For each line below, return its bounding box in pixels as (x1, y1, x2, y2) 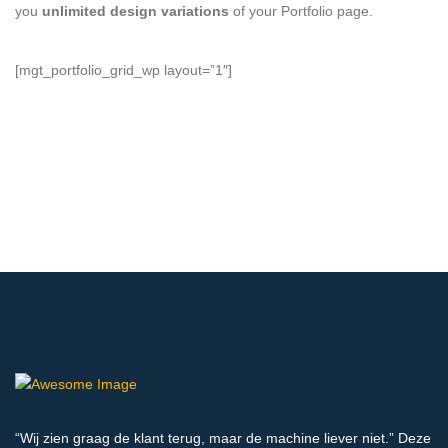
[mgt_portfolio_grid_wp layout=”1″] (15, 61, 232, 78)
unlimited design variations (42, 2, 229, 19)
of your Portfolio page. (229, 2, 373, 19)
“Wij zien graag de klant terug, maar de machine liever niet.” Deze (15, 429, 431, 446)
